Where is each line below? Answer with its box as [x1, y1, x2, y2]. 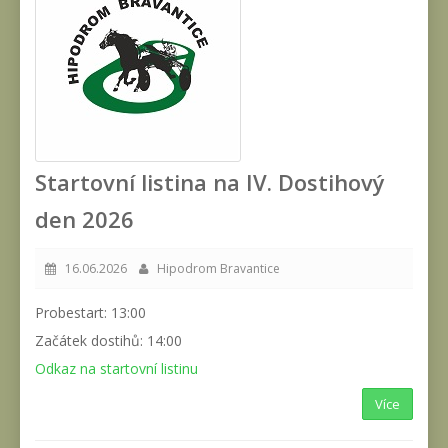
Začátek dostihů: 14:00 [35, 330, 182, 350]
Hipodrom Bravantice [148, 259, 280, 277]
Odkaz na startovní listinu [35, 358, 198, 378]
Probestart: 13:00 [35, 302, 146, 322]
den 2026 [35, 203, 134, 234]
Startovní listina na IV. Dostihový [35, 166, 385, 197]
